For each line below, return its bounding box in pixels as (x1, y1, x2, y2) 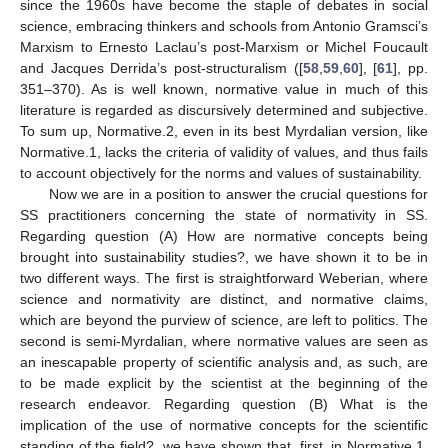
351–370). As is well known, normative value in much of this (20, 80, 428, 97)
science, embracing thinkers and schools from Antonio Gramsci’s (20, 17, 428, 34)
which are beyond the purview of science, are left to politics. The (20, 311, 428, 328)
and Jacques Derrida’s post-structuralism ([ (20, 59, 303, 76)
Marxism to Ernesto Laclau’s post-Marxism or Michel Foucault (20, 38, 428, 55)
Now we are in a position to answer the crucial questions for (48, 185, 428, 202)
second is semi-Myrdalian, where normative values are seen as (20, 332, 428, 349)
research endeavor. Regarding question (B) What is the (20, 395, 428, 412)
